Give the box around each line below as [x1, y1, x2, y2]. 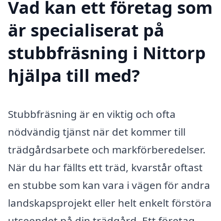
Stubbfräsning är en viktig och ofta [8, 107, 176, 121]
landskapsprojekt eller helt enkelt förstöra [8, 195, 212, 210]
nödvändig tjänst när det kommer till [8, 124, 185, 139]
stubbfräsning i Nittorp [8, 40, 206, 64]
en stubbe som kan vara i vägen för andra [8, 178, 210, 192]
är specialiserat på [8, 18, 164, 41]
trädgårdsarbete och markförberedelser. [8, 142, 206, 156]
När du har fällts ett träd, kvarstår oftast [8, 160, 203, 174]
